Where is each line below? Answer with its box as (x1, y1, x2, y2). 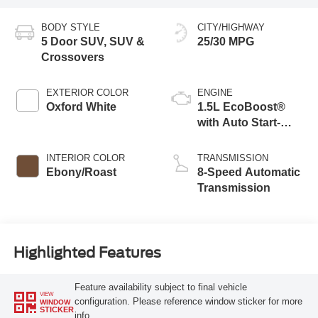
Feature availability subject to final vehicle (74, 282, 247, 293)
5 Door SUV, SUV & (40, 35, 145, 48)
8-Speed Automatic (197, 165, 300, 178)
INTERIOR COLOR (45, 152, 125, 163)
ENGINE (197, 87, 233, 98)
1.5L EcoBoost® (197, 100, 285, 113)
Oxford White (45, 100, 116, 113)
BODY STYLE (40, 21, 100, 33)
